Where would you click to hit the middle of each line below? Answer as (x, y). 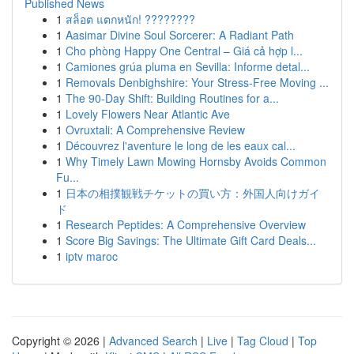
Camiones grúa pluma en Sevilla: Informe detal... (188, 66)
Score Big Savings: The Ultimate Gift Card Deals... (191, 240)
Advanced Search (153, 341)
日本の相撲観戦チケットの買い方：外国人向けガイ (193, 193)
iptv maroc (92, 256)
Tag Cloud (263, 341)
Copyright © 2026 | (60, 341)
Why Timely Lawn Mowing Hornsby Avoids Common (196, 161)
